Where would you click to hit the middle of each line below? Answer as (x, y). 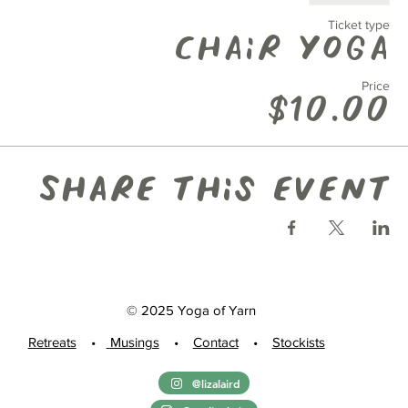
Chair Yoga (281, 50)
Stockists (298, 342)
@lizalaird (216, 383)
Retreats (52, 342)
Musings (134, 342)
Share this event (214, 191)
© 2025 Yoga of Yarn (191, 311)
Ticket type (359, 25)
